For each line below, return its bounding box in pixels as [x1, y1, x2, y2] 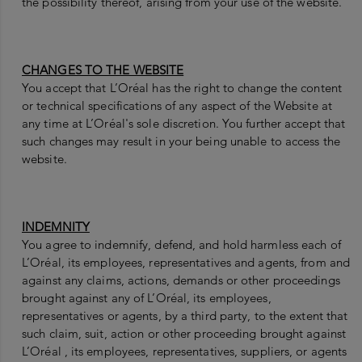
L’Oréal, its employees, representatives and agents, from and [22, 255, 351, 271]
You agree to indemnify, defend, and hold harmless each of [22, 237, 341, 253]
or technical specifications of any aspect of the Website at [22, 98, 332, 114]
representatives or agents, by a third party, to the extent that [22, 308, 348, 324]
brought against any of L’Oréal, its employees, [22, 290, 271, 306]
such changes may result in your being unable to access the [22, 133, 340, 149]
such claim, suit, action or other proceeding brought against [22, 326, 347, 342]
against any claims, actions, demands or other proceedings [22, 272, 340, 288]
